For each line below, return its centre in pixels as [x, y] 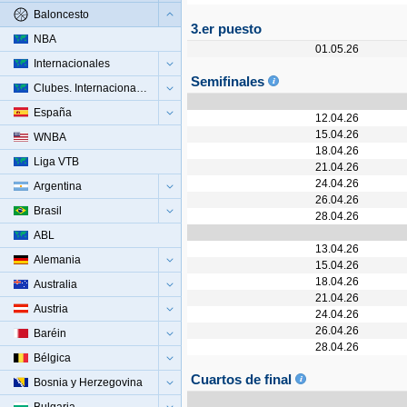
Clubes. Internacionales [142, 88]
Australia [55, 284]
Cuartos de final [243, 379]
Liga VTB [56, 162]
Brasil [48, 211]
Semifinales [229, 81]
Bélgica [52, 358]
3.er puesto [226, 29]
